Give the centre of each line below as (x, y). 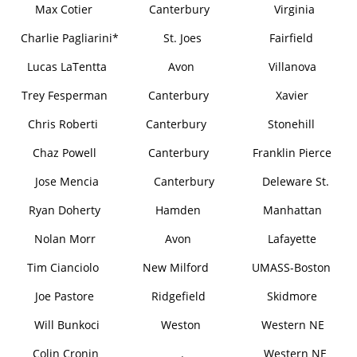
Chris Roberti (63, 124)
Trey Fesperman (65, 95)
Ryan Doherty (65, 210)
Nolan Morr (65, 239)
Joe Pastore (65, 296)
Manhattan (292, 210)
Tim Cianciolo (63, 267)
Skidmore (292, 296)
